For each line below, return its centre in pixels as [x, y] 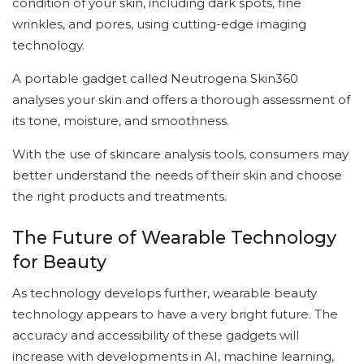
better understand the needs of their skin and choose [177, 175]
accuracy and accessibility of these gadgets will [156, 335]
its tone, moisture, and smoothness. [121, 121]
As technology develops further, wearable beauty [165, 292]
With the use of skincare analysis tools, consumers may [180, 154]
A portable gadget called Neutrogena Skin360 [155, 79]
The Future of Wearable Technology [174, 238]
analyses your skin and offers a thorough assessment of [181, 100]
